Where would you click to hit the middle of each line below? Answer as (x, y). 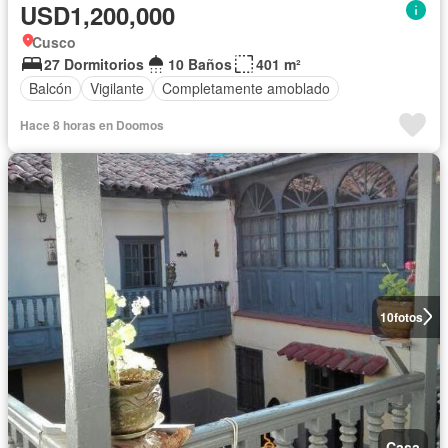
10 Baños (200, 63)
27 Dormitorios (94, 63)
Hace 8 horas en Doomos (92, 124)
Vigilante (117, 88)
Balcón (50, 88)
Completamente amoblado (246, 88)
